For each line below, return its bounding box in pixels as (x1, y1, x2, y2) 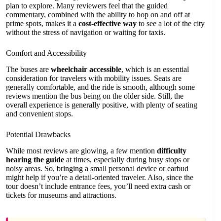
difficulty (157, 146, 186, 155)
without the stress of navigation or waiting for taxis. (6, 28, 165, 37)
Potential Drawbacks (6, 130, 71, 139)
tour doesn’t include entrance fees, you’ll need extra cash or (6, 182, 190, 190)
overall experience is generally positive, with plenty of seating (6, 101, 197, 110)
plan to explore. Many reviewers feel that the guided (6, 1, 168, 10)
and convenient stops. (6, 110, 73, 118)
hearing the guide (6, 155, 64, 164)
